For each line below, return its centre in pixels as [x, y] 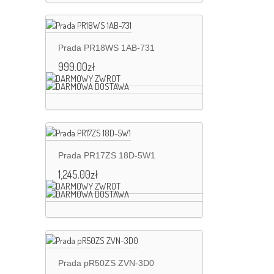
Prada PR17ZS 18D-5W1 [107, 156]
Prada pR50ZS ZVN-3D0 [106, 263]
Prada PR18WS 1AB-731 [106, 48]
